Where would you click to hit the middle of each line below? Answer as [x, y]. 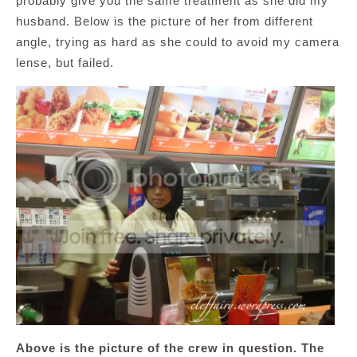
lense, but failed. [65, 63]
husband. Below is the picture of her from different [165, 22]
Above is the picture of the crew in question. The [170, 348]
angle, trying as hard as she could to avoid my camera [178, 42]
